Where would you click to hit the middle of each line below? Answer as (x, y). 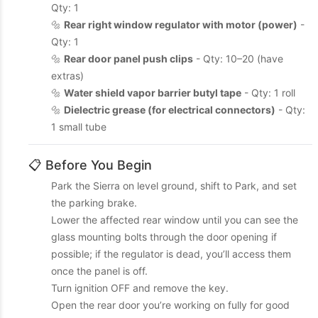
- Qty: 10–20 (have (238, 59)
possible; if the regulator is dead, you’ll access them (171, 254)
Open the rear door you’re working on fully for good (170, 305)
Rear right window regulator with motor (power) (181, 24)
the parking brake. (94, 203)
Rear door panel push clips (128, 59)
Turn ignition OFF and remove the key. (140, 288)
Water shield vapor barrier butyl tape (153, 93)
